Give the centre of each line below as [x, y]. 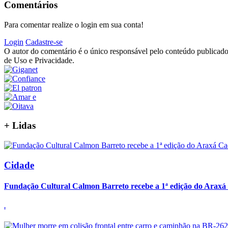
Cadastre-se [44, 42]
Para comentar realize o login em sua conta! [74, 24]
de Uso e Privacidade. [39, 60]
